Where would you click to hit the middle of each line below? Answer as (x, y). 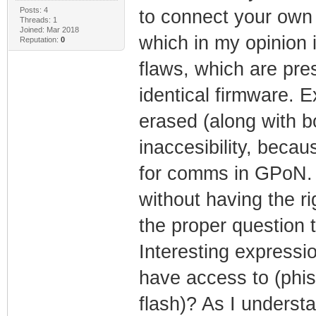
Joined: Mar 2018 (49, 29)
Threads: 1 (38, 19)
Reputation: (40, 39)
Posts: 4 (34, 10)
